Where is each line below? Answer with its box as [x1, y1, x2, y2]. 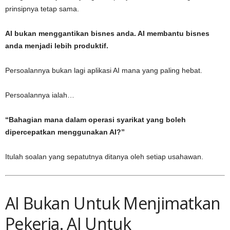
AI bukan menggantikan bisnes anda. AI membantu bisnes [5, 29, 209, 37]
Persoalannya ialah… [5, 90, 74, 99]
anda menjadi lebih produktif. [5, 41, 108, 50]
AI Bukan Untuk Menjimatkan [5, 191, 221, 214]
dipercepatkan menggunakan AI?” [5, 127, 125, 136]
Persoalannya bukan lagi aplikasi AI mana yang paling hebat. [5, 66, 202, 74]
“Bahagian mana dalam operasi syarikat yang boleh [5, 115, 186, 124]
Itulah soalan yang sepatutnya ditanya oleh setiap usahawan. [5, 152, 203, 161]
